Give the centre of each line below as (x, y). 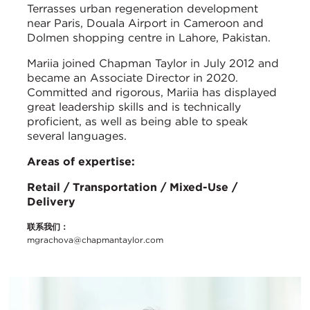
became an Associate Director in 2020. (133, 77)
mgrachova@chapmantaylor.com (95, 239)
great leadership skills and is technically (134, 107)
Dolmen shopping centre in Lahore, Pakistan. (149, 37)
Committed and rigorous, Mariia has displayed (152, 92)
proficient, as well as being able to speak (137, 121)
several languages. (77, 136)
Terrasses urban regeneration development (143, 8)
